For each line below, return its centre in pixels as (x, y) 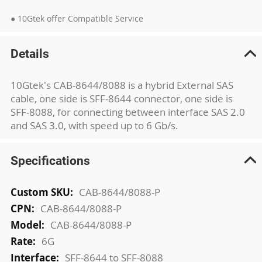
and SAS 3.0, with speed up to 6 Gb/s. (94, 125)
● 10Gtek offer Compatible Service (77, 19)
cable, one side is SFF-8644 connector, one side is (121, 99)
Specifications (50, 160)
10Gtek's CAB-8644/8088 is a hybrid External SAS (122, 85)
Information (37, 205)
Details (30, 54)
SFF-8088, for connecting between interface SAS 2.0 (127, 112)
